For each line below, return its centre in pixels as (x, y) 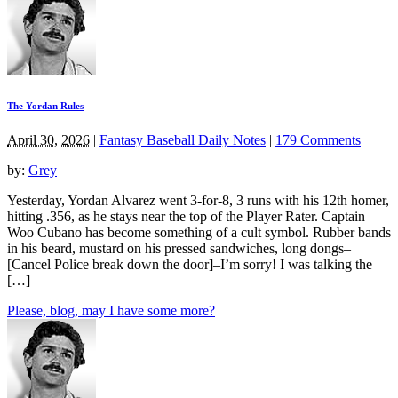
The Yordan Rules (45, 105)
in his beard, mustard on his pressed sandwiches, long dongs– (179, 249)
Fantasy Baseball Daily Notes (183, 140)
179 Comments (318, 140)
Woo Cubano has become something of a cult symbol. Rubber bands (199, 233)
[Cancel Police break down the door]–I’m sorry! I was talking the (190, 265)
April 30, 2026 (48, 140)
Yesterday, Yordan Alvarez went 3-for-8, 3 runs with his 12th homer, (198, 201)
